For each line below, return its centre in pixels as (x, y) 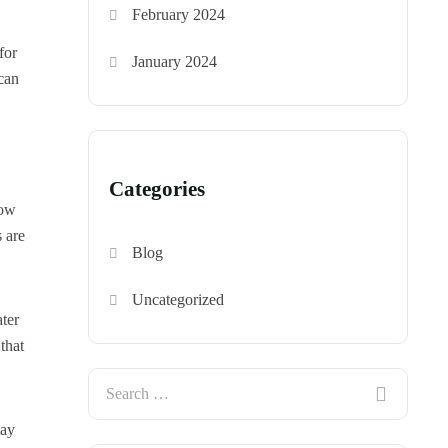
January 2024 (175, 62)
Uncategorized (178, 300)
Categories (157, 189)
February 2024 (179, 15)
